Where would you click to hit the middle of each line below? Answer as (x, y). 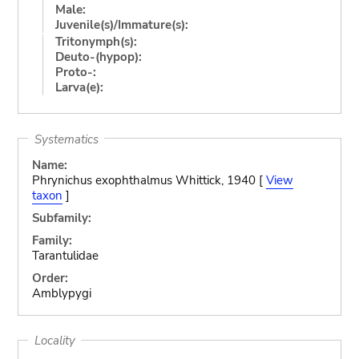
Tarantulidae (65, 256)
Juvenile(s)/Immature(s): (121, 24)
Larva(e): (79, 87)
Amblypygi (61, 293)
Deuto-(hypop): (98, 56)
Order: (50, 278)
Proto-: (75, 72)
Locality (54, 340)
